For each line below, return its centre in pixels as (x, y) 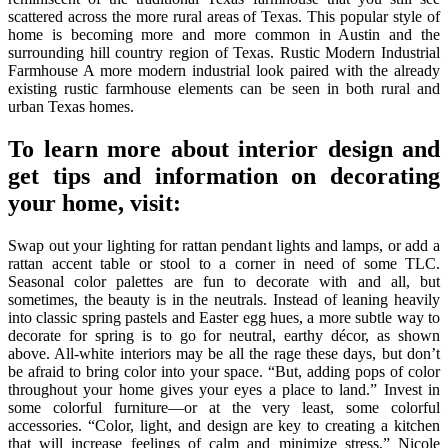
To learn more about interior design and (224, 148)
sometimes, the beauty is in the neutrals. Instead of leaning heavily (224, 299)
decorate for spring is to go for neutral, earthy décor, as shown (224, 335)
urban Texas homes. (71, 106)
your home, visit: (94, 202)
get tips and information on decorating (224, 175)
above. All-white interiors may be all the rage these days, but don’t (224, 353)
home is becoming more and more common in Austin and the (224, 34)
